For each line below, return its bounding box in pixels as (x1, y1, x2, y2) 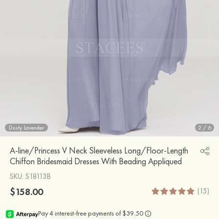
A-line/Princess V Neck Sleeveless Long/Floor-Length (10, 144, 188, 156)
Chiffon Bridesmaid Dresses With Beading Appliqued (10, 155, 182, 167)
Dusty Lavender (9, 123, 44, 131)
